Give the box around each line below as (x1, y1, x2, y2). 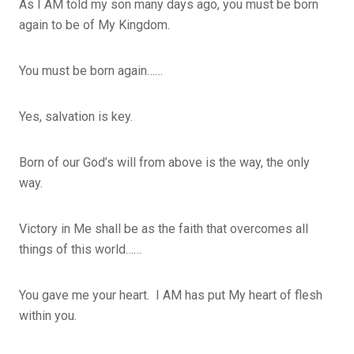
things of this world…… (19, 241, 145, 257)
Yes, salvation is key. (19, 108, 133, 124)
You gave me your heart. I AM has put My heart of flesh (19, 287, 322, 303)
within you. (19, 307, 83, 323)
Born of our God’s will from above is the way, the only (19, 154, 310, 170)
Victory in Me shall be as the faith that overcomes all (19, 220, 308, 236)
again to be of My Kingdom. (19, 17, 170, 32)
